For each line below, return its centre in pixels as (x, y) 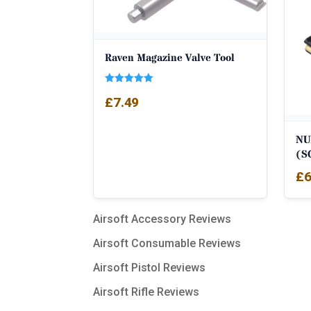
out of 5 (123, 109)
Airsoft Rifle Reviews (146, 292)
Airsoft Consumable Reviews (167, 244)
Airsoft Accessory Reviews (162, 219)
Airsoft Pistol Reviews (150, 268)
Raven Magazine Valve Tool (170, 58)
